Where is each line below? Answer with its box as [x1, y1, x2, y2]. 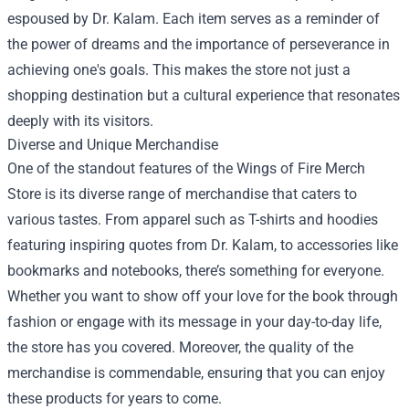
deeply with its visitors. [7, 112, 153, 131]
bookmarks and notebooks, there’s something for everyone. [7, 262, 384, 280]
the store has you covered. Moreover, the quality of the [7, 339, 353, 357]
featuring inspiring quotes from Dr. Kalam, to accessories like [7, 236, 398, 255]
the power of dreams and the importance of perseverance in [7, 36, 390, 54]
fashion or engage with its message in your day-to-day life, [7, 313, 382, 331]
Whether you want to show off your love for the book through [7, 288, 398, 306]
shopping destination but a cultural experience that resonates [7, 87, 400, 105]
